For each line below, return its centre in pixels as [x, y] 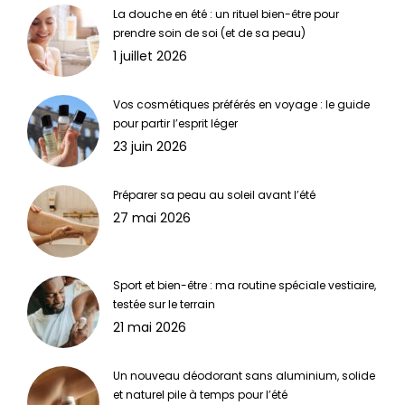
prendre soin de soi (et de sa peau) [209, 33]
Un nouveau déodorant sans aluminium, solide [244, 376]
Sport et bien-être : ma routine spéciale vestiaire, [245, 286]
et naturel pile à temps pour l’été [200, 395]
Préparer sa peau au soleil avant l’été [214, 195]
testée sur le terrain [164, 305]
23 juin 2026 [150, 147]
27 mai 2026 [152, 218]
